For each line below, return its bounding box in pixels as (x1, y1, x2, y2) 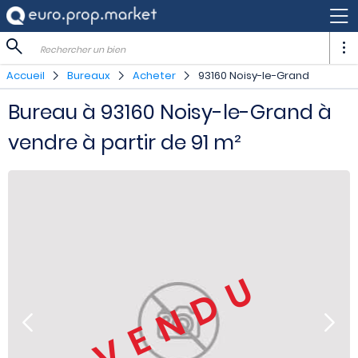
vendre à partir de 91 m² (8, 129, 241, 157)
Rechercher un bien (40, 43, 125, 56)
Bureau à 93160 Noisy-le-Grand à (8, 98, 332, 127)
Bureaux (67, 68, 110, 83)
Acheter (133, 68, 176, 83)
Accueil (6, 68, 45, 83)
